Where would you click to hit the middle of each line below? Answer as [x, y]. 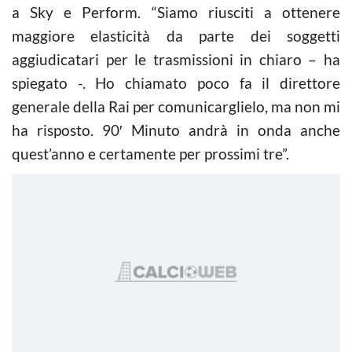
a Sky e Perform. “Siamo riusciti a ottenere [176, 12]
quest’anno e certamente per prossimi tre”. [150, 154]
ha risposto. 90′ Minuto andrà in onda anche [176, 130]
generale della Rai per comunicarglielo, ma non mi [176, 106]
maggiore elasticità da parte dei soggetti [176, 36]
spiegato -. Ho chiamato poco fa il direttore [176, 83]
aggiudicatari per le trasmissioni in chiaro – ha [176, 59]
